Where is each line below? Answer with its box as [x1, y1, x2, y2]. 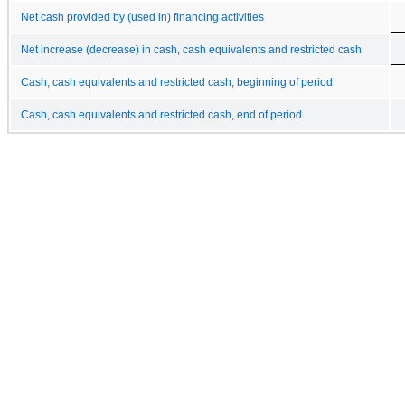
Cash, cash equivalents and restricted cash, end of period [21, 108, 302, 120]
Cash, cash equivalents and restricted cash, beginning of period [21, 76, 333, 88]
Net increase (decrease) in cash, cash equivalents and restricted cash [21, 43, 362, 55]
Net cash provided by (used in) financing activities [21, 11, 264, 23]
